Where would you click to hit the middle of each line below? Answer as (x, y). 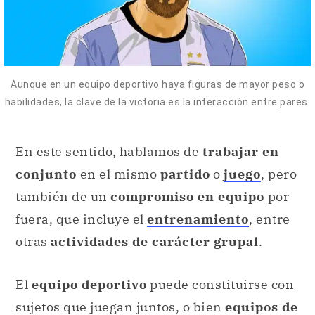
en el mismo (118, 174)
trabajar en (240, 151)
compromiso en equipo (187, 196)
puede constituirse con (220, 285)
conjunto (46, 174)
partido (185, 174)
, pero (279, 174)
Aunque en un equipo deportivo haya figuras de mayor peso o (157, 85)
